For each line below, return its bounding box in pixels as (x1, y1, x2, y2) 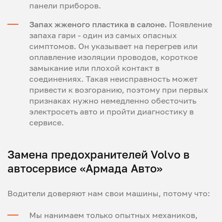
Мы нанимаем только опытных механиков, (29, 210, 198, 221)
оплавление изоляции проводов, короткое (29, 52, 198, 62)
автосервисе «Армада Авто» (7, 162, 163, 175)
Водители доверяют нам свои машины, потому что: (7, 188, 210, 198)
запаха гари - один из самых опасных (29, 30, 177, 40)
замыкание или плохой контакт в (29, 63, 160, 73)
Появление (167, 19, 212, 29)
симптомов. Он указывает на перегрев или (29, 41, 198, 51)
